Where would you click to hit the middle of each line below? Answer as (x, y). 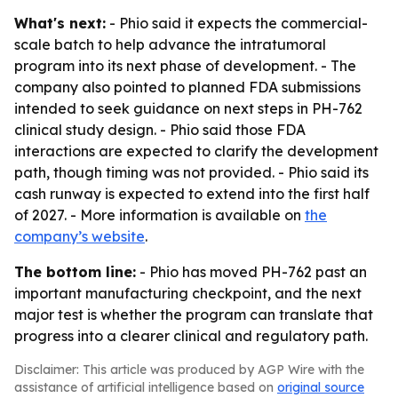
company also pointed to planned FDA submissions (187, 87)
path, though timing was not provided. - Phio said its (191, 172)
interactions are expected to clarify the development (196, 151)
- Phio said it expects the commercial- (237, 23)
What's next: (60, 23)
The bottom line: (75, 272)
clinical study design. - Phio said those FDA (160, 130)
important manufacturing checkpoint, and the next (188, 293)
